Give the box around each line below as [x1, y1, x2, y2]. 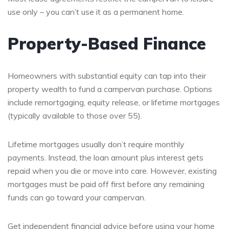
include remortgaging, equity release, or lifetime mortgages [8, 97, 220, 107]
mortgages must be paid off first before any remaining [8, 178, 204, 189]
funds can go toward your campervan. [8, 192, 146, 202]
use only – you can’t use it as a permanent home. [8, 6, 184, 17]
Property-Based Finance [8, 33, 206, 54]
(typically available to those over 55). [8, 110, 142, 121]
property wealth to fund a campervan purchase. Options [8, 83, 212, 94]
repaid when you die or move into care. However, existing [8, 165, 217, 176]
